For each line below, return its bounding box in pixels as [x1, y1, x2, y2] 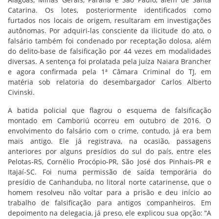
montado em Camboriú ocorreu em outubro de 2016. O [8, 116, 211, 125]
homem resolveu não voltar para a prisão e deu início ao [8, 188, 211, 197]
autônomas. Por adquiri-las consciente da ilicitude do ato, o [8, 26, 211, 35]
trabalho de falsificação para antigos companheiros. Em [8, 198, 211, 207]
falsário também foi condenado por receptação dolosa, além [8, 36, 211, 45]
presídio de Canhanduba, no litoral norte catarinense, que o [8, 177, 211, 187]
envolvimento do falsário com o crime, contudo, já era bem [8, 126, 211, 135]
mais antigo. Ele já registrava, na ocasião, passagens [8, 136, 211, 146]
